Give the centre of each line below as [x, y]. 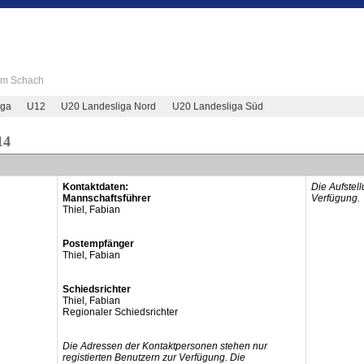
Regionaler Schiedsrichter [120, 312]
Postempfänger [98, 244]
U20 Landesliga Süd [217, 106]
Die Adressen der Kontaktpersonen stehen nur [165, 346]
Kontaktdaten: [95, 187]
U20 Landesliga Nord [109, 106]
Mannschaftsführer [106, 198]
